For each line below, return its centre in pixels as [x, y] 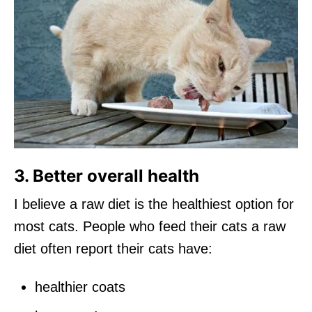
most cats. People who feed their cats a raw [150, 226]
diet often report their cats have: [113, 248]
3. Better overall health [107, 175]
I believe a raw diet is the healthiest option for [154, 204]
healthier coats [80, 287]
